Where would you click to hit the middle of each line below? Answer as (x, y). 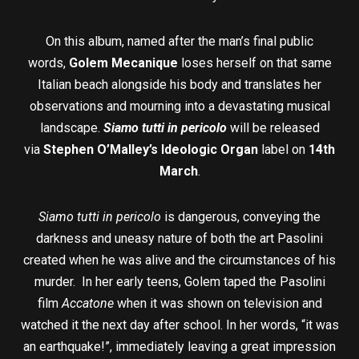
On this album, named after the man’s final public (179, 42)
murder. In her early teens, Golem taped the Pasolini (179, 282)
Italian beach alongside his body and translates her (179, 85)
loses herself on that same (254, 63)
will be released (273, 128)
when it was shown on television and (219, 304)
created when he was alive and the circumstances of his (179, 260)
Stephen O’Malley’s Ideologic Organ (151, 150)
